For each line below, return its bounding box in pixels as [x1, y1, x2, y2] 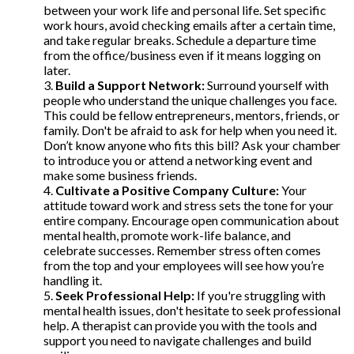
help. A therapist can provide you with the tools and [43, 318, 317, 333]
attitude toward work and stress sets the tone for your [43, 198, 333, 213]
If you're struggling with [194, 288, 326, 303]
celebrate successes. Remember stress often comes [43, 243, 321, 258]
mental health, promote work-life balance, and [43, 228, 291, 243]
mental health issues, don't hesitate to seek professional [43, 303, 341, 318]
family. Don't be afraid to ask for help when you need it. [43, 122, 337, 137]
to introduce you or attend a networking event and [43, 153, 312, 168]
